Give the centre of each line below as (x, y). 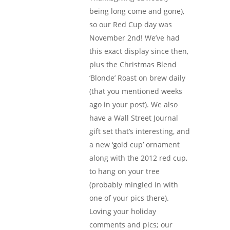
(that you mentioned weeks (136, 91)
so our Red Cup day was (131, 24)
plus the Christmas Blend (133, 64)
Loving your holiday (123, 211)
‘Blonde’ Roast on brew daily (137, 78)
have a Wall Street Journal (134, 118)
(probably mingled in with (134, 184)
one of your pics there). (129, 198)
